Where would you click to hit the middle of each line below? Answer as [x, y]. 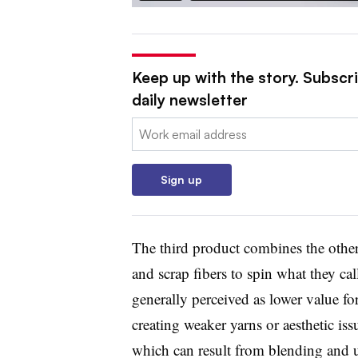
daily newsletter [189, 100]
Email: [148, 127]
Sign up [181, 179]
